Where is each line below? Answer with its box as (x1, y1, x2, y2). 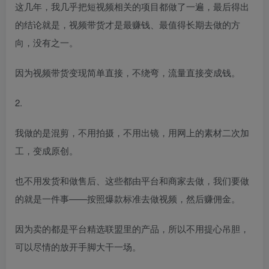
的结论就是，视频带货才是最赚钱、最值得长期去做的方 (15, 17, 240, 31)
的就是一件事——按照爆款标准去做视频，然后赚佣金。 (15, 192, 240, 205)
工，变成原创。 (15, 144, 78, 157)
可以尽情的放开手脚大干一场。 (15, 240, 141, 253)
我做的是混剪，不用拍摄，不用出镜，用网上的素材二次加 (15, 125, 249, 139)
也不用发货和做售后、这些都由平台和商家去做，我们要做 (15, 174, 249, 187)
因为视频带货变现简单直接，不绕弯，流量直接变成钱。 (15, 65, 240, 79)
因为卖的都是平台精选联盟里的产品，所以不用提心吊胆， (15, 222, 249, 235)
